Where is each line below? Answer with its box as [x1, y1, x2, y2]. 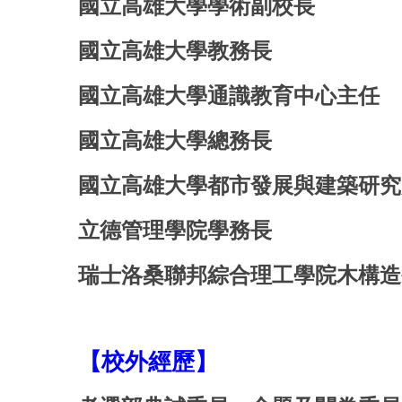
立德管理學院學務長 [78, 217, 277, 242]
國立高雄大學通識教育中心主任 [78, 83, 380, 108]
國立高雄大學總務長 [78, 127, 272, 153]
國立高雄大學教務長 [78, 38, 272, 63]
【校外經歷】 [78, 348, 218, 375]
